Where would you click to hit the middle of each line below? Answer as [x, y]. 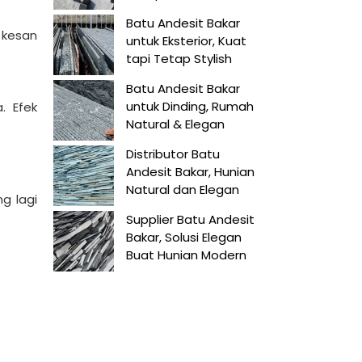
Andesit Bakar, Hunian [190, 172]
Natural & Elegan [175, 124]
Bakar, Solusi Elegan [184, 237]
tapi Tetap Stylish [179, 59]
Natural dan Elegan [183, 189]
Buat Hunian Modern [186, 255]
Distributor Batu [173, 154]
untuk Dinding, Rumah [190, 106]
